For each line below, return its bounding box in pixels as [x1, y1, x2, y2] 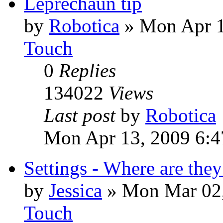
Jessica [49, 180, 102, 201]
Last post [44, 105, 120, 126]
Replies [59, 60, 116, 81]
